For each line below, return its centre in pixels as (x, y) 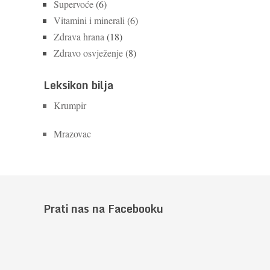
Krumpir (70, 105)
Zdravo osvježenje (88, 53)
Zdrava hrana (79, 36)
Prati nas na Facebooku (103, 209)
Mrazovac (72, 133)
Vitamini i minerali (89, 20)
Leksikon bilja (78, 85)
